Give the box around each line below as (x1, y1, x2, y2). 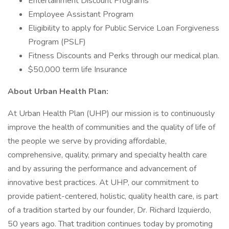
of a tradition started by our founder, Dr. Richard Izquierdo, (8, 204, 211, 216)
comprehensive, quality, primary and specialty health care (8, 149, 207, 161)
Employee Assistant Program (28, 9, 133, 20)
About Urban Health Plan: (8, 86, 108, 97)
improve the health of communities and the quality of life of (8, 122, 215, 133)
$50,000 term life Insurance (28, 64, 127, 75)
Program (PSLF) (28, 36, 86, 48)
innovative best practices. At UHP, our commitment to (8, 177, 199, 188)
